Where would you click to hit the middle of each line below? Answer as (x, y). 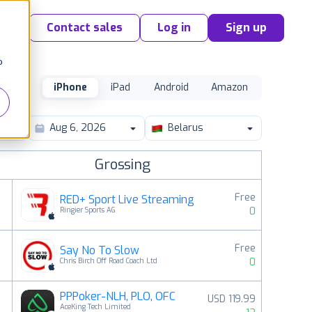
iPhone (70, 87)
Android (171, 87)
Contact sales (85, 28)
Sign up (246, 28)
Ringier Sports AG (87, 210)
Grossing (123, 165)
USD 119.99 (232, 299)
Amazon (229, 87)
